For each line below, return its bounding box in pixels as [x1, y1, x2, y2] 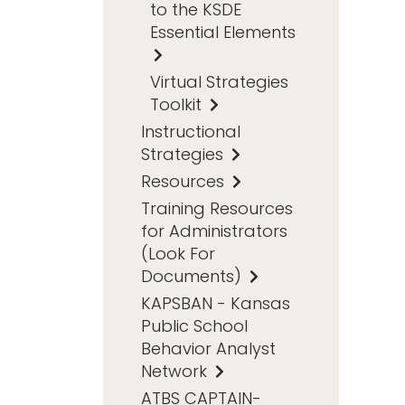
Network [141, 359, 212, 382]
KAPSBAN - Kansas [141, 291, 290, 315]
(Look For [141, 241, 215, 265]
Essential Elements [150, 20, 296, 43]
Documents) [141, 264, 246, 287]
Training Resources [141, 196, 293, 220]
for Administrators [141, 219, 287, 242]
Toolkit [150, 92, 206, 116]
